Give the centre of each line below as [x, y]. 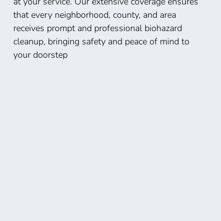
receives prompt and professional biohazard [97, 28]
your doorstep [40, 55]
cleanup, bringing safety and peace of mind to [101, 42]
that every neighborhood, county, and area [94, 15]
